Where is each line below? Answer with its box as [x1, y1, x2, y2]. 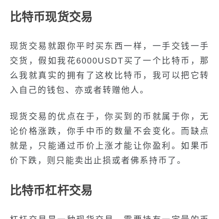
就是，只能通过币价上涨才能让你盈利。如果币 [10, 141, 209, 151]
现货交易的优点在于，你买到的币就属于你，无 [10, 112, 209, 121]
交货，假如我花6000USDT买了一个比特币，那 [10, 56, 209, 66]
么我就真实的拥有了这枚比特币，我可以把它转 [10, 71, 209, 80]
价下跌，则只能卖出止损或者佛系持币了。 [10, 156, 186, 165]
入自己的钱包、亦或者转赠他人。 [10, 86, 149, 95]
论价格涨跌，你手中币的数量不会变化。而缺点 [10, 127, 209, 136]
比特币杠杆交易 [10, 184, 93, 197]
